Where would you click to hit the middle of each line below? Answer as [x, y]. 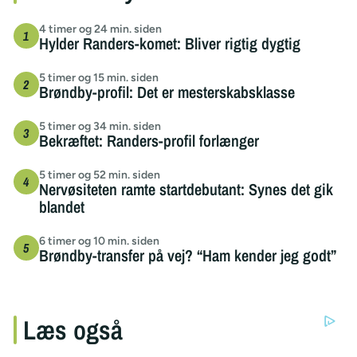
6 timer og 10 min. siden [99, 241]
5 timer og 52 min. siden [99, 175]
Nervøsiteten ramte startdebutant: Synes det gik [186, 189]
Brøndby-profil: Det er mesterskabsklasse [167, 92]
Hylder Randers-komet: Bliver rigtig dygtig [169, 43]
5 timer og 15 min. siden [98, 77]
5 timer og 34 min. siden [100, 126]
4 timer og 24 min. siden [100, 29]
